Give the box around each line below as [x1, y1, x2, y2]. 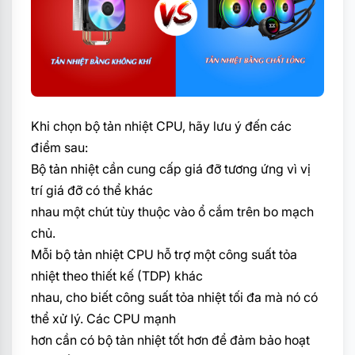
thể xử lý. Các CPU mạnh [31, 311, 176, 327]
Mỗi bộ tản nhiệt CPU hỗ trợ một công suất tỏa [31, 246, 297, 263]
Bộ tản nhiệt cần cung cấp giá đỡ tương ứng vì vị [31, 161, 311, 177]
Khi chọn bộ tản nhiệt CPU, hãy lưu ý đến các [31, 118, 292, 135]
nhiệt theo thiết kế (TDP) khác [31, 268, 203, 284]
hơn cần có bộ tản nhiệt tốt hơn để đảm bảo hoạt [31, 332, 310, 349]
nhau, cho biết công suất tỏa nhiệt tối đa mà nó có [31, 289, 318, 306]
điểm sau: [31, 139, 88, 156]
